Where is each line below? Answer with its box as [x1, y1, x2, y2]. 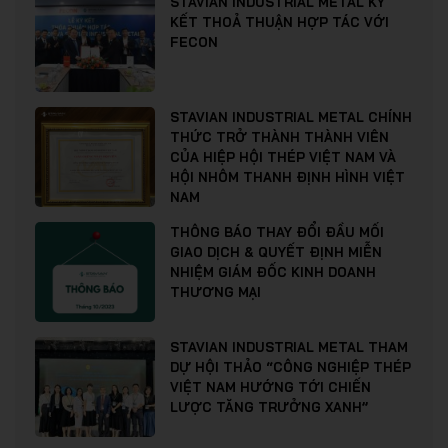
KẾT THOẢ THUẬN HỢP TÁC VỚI [170, 13, 389, 30]
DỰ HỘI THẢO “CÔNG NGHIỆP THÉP [170, 358, 411, 375]
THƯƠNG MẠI [170, 283, 261, 300]
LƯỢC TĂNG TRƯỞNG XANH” [170, 398, 368, 415]
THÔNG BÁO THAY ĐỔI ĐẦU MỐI [170, 223, 384, 240]
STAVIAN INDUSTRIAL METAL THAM [170, 338, 408, 355]
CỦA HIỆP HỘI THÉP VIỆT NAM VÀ [170, 148, 396, 165]
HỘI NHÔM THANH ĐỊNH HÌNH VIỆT [170, 168, 405, 185]
